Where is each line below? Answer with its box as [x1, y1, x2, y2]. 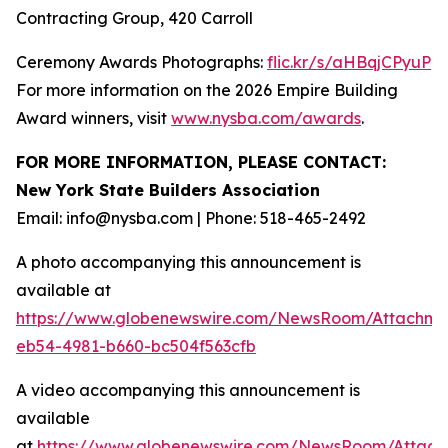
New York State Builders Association [16, 180, 320, 201]
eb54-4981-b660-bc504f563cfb [16, 336, 256, 357]
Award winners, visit [16, 108, 171, 129]
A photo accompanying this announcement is [16, 252, 361, 273]
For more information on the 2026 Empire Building [16, 80, 398, 101]
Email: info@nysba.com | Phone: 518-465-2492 [16, 208, 366, 229]
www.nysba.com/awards [171, 108, 361, 129]
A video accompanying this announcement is [16, 380, 360, 401]
